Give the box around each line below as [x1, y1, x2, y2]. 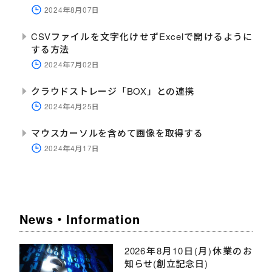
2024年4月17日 [44, 143, 100, 154]
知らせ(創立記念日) [124, 257, 208, 270]
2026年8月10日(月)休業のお [124, 244, 253, 257]
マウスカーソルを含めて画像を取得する [31, 126, 203, 140]
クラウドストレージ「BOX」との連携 [31, 84, 195, 98]
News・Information [19, 210, 140, 228]
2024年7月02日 [44, 59, 100, 70]
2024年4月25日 [44, 101, 100, 112]
